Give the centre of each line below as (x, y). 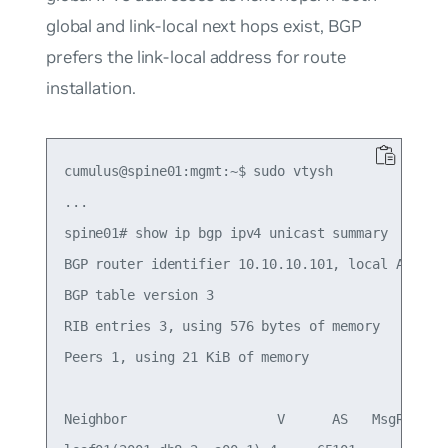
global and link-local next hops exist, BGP (203, 26)
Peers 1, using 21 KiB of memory (186, 356)
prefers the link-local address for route (195, 57)
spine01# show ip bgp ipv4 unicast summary (225, 232)
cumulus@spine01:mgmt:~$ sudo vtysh (198, 170)
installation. (90, 88)
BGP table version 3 (138, 294)
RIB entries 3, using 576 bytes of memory (221, 325)
